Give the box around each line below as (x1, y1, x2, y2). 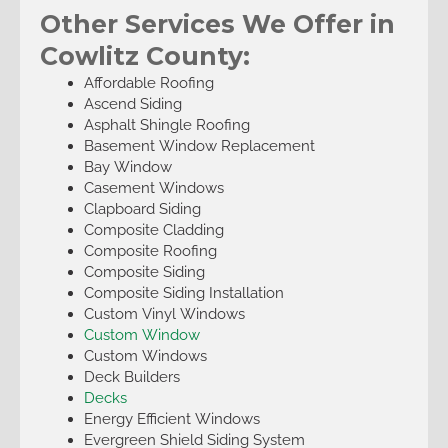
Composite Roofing (83, 241, 217, 259)
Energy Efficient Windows (83, 409, 260, 427)
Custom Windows (83, 346, 207, 364)
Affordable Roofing (83, 73, 214, 91)
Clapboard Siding (83, 199, 201, 217)
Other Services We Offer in (40, 8, 395, 39)
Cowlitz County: (40, 40, 250, 71)
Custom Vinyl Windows (83, 304, 245, 322)
